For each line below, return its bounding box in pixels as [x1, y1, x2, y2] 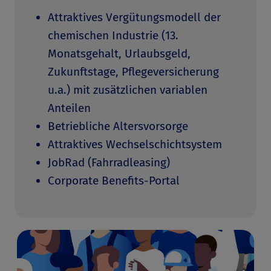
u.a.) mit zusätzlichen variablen [48, 83, 207, 97]
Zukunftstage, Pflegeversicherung [48, 65, 219, 79]
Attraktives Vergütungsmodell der [48, 10, 221, 24]
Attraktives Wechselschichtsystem [48, 137, 222, 151]
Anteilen [48, 101, 91, 115]
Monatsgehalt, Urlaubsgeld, [48, 47, 191, 60]
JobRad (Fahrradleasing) [48, 155, 170, 169]
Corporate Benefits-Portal [48, 174, 180, 188]
